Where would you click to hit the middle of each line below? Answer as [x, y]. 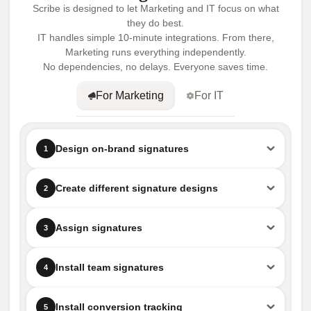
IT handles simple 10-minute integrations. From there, [155, 37]
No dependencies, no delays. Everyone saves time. [155, 67]
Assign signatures [99, 228]
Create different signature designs [137, 188]
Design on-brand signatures [122, 149]
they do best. [155, 23]
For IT [209, 95]
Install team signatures [110, 267]
